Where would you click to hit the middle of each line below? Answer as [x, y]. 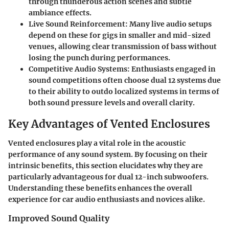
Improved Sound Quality [59, 219]
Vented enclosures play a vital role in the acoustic [97, 143]
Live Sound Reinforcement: [78, 24]
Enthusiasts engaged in [173, 69]
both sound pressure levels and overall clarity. [112, 102]
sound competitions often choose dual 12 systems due [125, 80]
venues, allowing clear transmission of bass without [123, 46]
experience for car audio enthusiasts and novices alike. [107, 200]
